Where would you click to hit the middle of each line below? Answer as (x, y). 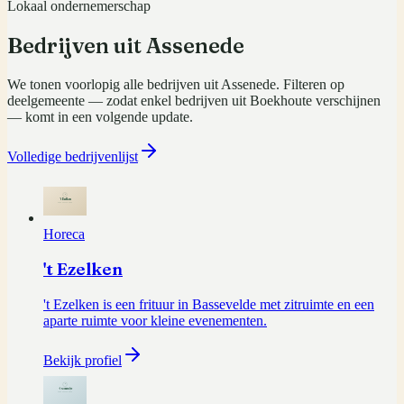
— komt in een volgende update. (100, 116)
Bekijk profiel (83, 361)
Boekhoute (281, 100)
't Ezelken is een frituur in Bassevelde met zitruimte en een (209, 305)
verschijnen (348, 100)
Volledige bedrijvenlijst (73, 156)
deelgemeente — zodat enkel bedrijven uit (129, 100)
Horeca (64, 234)
